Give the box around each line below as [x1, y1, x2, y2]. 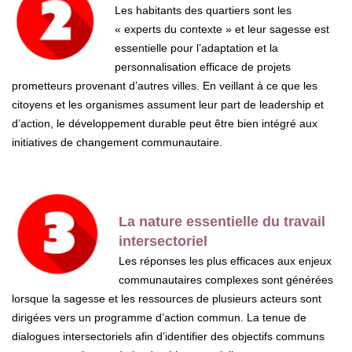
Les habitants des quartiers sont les [115, 3, 291, 16]
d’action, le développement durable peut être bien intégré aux [12, 116, 317, 130]
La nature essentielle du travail [119, 213, 325, 229]
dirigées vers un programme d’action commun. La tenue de [12, 310, 306, 324]
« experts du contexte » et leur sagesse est [115, 22, 329, 35]
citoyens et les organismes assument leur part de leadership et [12, 97, 324, 111]
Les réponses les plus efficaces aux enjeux [119, 254, 332, 267]
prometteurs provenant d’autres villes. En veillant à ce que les [12, 79, 317, 92]
